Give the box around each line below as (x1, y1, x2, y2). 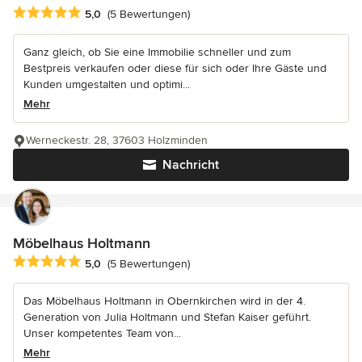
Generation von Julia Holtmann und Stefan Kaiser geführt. (23, 310, 311, 325)
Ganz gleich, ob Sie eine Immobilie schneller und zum (23, 45, 291, 60)
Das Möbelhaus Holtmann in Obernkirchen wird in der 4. (23, 294, 305, 309)
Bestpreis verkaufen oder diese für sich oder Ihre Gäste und (23, 61, 326, 76)
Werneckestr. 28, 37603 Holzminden (26, 133, 208, 148)
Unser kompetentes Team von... (23, 326, 181, 341)
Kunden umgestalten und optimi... (23, 78, 190, 92)
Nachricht (162, 157, 219, 174)
